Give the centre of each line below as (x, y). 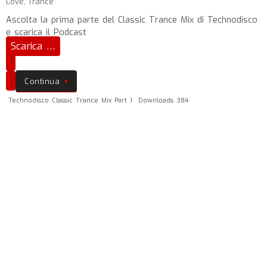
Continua (42, 81)
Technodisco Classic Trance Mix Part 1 (71, 101)
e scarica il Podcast (46, 32)
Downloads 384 (163, 101)
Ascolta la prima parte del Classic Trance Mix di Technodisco (132, 20)
